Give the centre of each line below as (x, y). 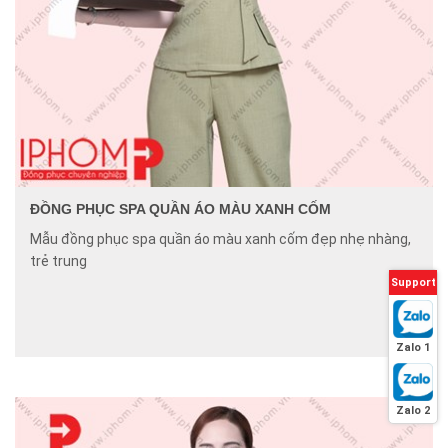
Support (413, 282)
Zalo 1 (413, 347)
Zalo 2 (413, 410)
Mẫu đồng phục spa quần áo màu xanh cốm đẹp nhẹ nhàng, (220, 239)
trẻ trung (58, 261)
